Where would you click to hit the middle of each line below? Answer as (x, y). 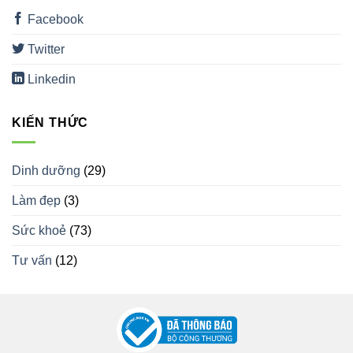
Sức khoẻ (39, 230)
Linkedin (50, 80)
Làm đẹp (36, 200)
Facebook (54, 20)
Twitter (45, 50)
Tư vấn (32, 260)
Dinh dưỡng (46, 170)
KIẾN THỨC (50, 123)
